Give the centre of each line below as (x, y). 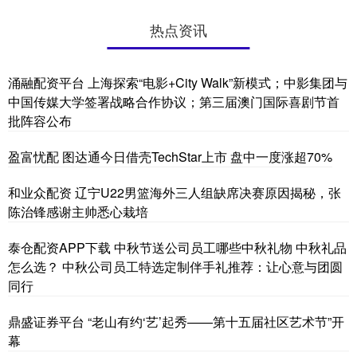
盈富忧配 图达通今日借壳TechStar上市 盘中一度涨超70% (170, 156)
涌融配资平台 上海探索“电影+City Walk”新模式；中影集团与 (178, 82)
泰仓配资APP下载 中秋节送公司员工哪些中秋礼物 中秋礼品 (177, 247)
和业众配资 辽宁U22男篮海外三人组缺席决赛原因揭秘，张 (175, 192)
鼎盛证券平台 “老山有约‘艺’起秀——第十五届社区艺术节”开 (176, 321)
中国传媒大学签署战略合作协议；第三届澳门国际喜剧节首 (174, 101)
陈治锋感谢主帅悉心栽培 (78, 211)
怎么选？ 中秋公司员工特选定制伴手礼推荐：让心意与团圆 (175, 266)
